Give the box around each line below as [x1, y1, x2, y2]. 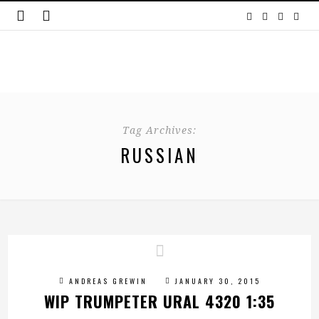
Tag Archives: [122, 123, 197, 137]
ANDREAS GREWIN [68, 276, 147, 286]
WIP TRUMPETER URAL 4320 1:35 [44, 290, 275, 313]
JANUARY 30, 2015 [174, 276, 261, 286]
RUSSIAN [120, 142, 199, 168]
